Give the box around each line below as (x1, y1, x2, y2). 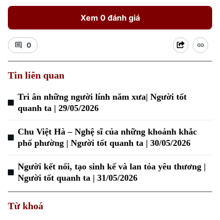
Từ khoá (8, 200, 43, 211)
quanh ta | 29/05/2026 (18, 103, 99, 113)
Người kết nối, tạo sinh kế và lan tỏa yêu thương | (18, 162, 206, 171)
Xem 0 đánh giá (80, 13, 140, 23)
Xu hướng (8, 95, 34, 104)
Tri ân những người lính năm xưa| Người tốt (18, 92, 187, 102)
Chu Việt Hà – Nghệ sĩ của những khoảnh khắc (18, 127, 197, 137)
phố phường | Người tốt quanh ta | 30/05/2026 (18, 138, 191, 148)
